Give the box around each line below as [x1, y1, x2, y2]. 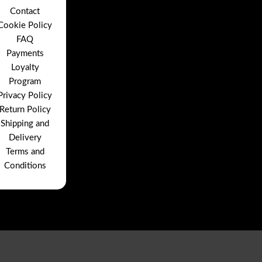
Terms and [5, 147, 44, 156]
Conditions [4, 161, 46, 170]
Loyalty [11, 63, 39, 72]
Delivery [8, 133, 42, 142]
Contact [10, 7, 40, 16]
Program [9, 77, 42, 86]
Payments [6, 49, 44, 58]
